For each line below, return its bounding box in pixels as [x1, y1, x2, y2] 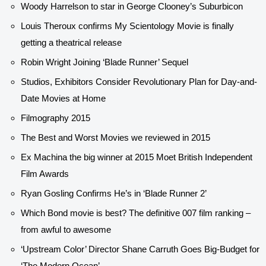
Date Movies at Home [21, 93, 106, 104]
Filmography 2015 [21, 113, 90, 123]
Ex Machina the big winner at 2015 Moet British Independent [21, 152, 252, 163]
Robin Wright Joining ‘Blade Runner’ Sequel [21, 57, 188, 68]
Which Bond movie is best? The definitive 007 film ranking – [21, 208, 251, 218]
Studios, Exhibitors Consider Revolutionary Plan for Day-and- [21, 77, 257, 87]
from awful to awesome [21, 224, 111, 235]
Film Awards [21, 169, 69, 179]
